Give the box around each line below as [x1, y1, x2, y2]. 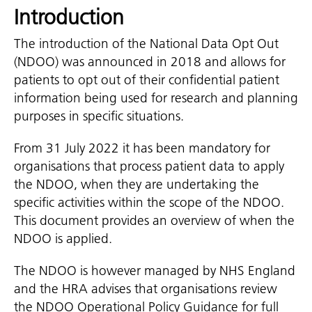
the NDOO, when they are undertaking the [14, 176, 259, 192]
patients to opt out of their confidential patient [14, 72, 279, 88]
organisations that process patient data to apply [14, 158, 284, 174]
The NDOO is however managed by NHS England [14, 263, 295, 279]
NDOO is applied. [14, 231, 112, 247]
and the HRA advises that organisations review [14, 281, 277, 297]
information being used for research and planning [14, 90, 298, 106]
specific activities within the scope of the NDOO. [14, 194, 284, 210]
